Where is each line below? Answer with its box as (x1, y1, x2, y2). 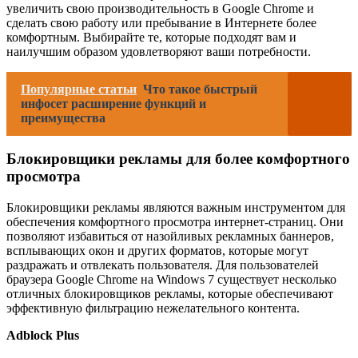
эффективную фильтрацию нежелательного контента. (6, 301, 300, 316)
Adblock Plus (6, 328, 79, 343)
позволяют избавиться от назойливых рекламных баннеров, (6, 229, 334, 244)
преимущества (21, 110, 105, 125)
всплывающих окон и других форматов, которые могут (6, 244, 308, 258)
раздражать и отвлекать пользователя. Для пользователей (6, 258, 319, 272)
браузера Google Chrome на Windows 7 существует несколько (6, 272, 336, 287)
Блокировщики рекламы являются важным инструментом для (6, 201, 345, 215)
